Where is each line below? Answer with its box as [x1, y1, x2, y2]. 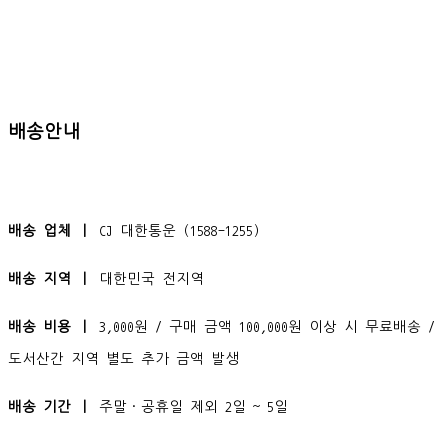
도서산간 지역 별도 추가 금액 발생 [8, 352, 239, 366]
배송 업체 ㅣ [8, 224, 99, 238]
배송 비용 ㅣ [8, 320, 99, 334]
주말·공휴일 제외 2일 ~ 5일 [99, 400, 288, 414]
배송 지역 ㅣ [8, 272, 99, 286]
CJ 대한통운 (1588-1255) [99, 224, 260, 238]
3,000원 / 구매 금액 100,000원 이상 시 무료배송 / [99, 320, 435, 334]
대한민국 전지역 [99, 272, 204, 286]
